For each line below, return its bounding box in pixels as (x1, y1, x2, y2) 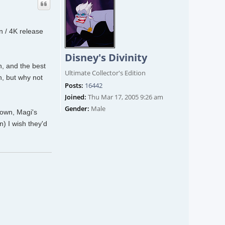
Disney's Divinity (65, 51, 147, 65)
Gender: (65, 104, 89, 114)
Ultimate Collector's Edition (65, 68, 146, 78)
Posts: (65, 81, 83, 90)
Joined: (65, 92, 86, 102)
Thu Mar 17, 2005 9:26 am (86, 92, 163, 102)
